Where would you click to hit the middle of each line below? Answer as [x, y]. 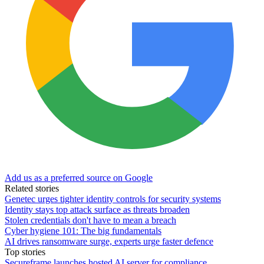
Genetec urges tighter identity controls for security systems [113, 199]
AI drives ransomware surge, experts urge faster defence [109, 242]
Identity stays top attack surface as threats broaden [97, 210]
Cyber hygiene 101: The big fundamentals [83, 231]
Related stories [32, 189]
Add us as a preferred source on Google [79, 178]
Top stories [25, 252]
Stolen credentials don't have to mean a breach [90, 220]
